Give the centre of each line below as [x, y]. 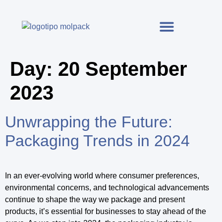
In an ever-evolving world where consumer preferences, [102, 175]
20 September [123, 69]
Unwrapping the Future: [89, 122]
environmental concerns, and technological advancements [107, 187]
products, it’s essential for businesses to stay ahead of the [106, 211]
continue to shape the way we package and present [95, 199]
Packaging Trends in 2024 [97, 140]
